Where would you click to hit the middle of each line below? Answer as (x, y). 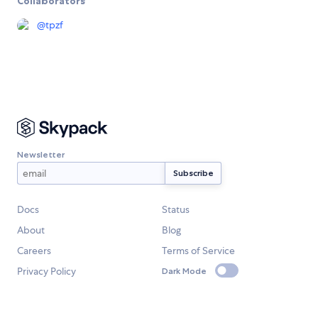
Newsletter (41, 154)
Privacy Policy (46, 272)
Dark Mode (184, 270)
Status (176, 210)
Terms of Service (198, 251)
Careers (34, 251)
